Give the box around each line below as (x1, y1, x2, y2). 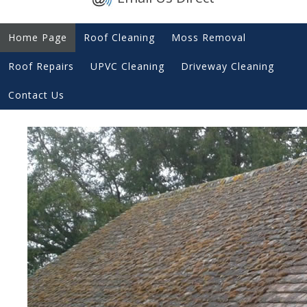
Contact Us (8, 88, 64, 101)
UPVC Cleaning (90, 59, 164, 73)
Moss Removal (171, 30, 246, 44)
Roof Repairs (8, 59, 74, 73)
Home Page (8, 30, 67, 44)
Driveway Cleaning (181, 59, 274, 73)
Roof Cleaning (84, 30, 155, 44)
